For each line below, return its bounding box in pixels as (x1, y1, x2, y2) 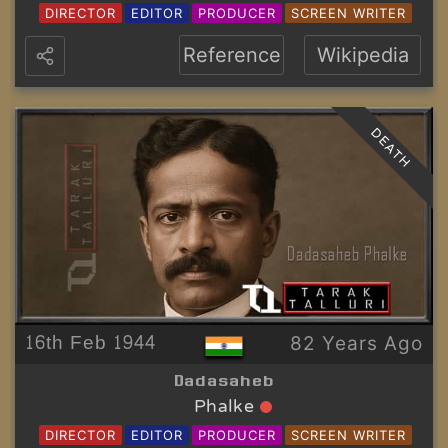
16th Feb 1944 (25, 326, 156, 361)
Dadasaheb (173, 356, 275, 399)
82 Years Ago (290, 332, 423, 356)
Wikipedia (316, 42, 409, 67)
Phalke (193, 383, 255, 431)
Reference (182, 42, 281, 67)
